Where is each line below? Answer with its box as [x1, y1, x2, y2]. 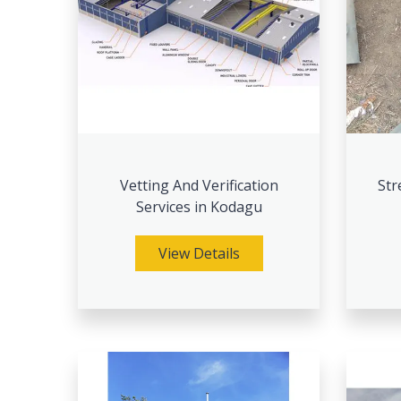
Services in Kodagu [135, 197, 262, 217]
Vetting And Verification [119, 175, 278, 195]
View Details [158, 243, 240, 263]
